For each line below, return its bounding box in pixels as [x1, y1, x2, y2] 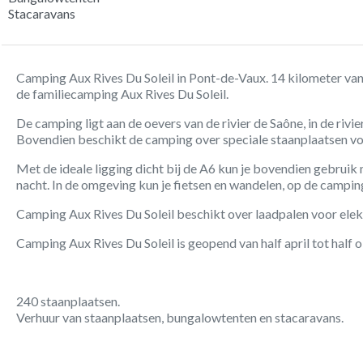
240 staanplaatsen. [16, 293, 120, 310]
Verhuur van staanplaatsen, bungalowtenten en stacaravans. [16, 310, 344, 326]
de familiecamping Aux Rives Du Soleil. [16, 86, 228, 102]
